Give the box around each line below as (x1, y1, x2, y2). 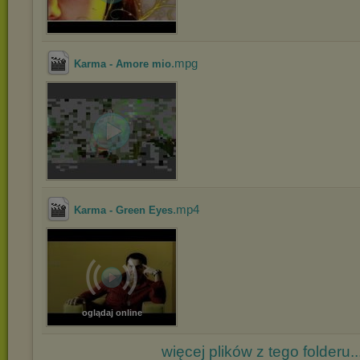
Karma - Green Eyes (74, 204, 173, 216)
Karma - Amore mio (74, 58, 171, 70)
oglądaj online (81, 308, 142, 317)
